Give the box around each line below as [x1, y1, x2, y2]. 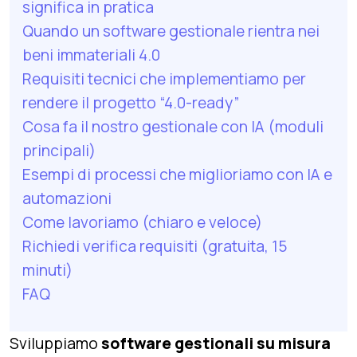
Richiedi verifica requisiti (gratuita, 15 [22, 235, 287, 257]
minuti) [22, 259, 73, 280]
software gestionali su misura [101, 332, 331, 354]
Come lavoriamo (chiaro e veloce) [22, 211, 262, 233]
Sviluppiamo [10, 332, 101, 354]
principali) [22, 139, 96, 161]
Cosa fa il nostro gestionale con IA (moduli [22, 116, 324, 137]
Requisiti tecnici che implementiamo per [22, 68, 306, 89]
